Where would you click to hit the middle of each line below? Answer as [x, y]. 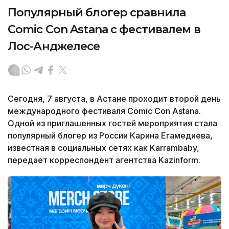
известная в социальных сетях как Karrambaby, [104, 147]
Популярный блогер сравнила [97, 12]
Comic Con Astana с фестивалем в [104, 29]
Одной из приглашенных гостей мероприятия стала [112, 123]
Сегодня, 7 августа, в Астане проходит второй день [114, 98]
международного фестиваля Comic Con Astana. [104, 111]
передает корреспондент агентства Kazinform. [104, 160]
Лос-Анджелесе [54, 46]
